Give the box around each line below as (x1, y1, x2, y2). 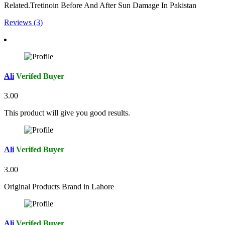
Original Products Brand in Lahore (4, 182, 114, 191)
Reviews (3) (4, 18, 43, 27)
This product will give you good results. (4, 108, 130, 118)
